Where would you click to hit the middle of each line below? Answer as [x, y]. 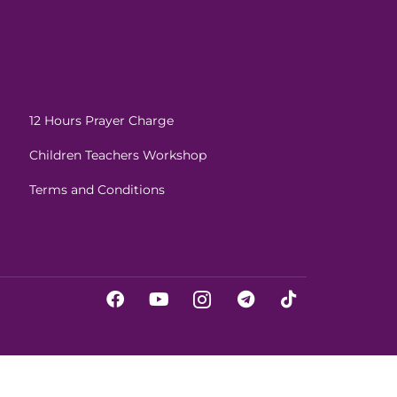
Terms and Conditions [97, 189]
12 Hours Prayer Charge [102, 120]
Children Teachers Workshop [118, 155]
